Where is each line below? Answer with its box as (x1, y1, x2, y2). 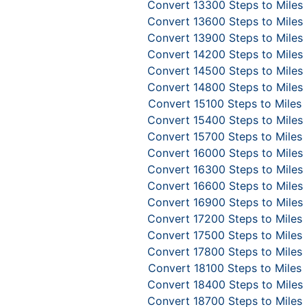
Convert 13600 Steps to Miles (147, 14, 303, 28)
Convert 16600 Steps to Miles (147, 179, 303, 193)
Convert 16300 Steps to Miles (147, 162, 303, 176)
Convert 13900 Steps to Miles (147, 31, 303, 45)
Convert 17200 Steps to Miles (147, 212, 302, 225)
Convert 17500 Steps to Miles (147, 228, 302, 242)
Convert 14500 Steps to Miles (147, 64, 303, 77)
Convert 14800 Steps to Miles (147, 80, 303, 94)
